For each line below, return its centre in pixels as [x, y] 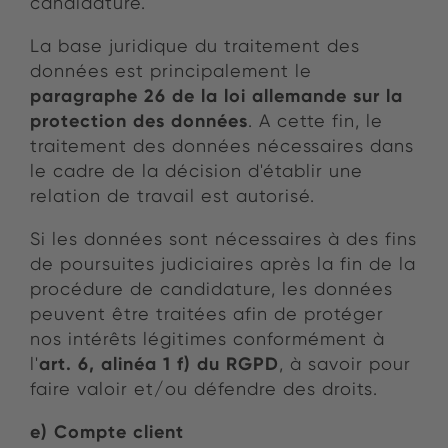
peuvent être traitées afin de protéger [207, 314]
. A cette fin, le [315, 121]
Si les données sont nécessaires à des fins [223, 239]
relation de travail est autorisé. [172, 196]
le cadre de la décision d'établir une [196, 171]
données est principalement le [171, 71]
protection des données [139, 121]
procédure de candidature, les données [211, 289]
